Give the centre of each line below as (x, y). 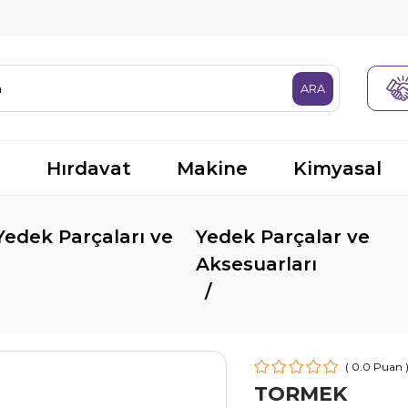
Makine (212, 168)
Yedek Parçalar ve (283, 237)
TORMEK (301, 394)
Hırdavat (89, 168)
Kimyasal (337, 168)
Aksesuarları (257, 264)
